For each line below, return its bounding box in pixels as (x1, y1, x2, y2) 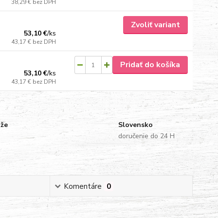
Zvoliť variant (130, 19, 180, 30)
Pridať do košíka (120, 59, 180, 70)
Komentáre (63, 182, 102, 191)
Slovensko (118, 120, 153, 129)
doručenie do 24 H (118, 131, 175, 141)
